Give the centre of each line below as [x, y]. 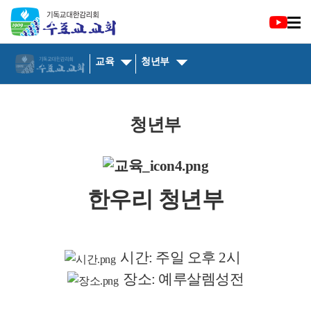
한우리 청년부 [155, 199]
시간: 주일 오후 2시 [183, 257]
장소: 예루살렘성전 [183, 279]
